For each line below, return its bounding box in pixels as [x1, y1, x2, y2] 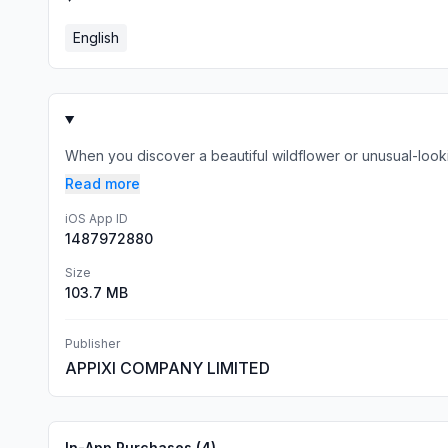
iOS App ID [65, 211, 128, 226]
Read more [65, 175, 140, 192]
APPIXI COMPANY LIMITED [65, 358, 270, 378]
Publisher [65, 336, 120, 351]
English [73, 29, 119, 46]
